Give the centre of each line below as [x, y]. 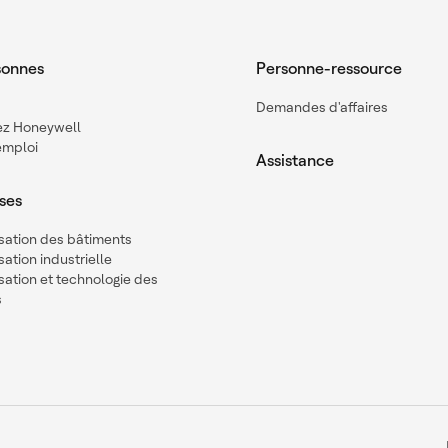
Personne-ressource [329, 68]
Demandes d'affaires [322, 106]
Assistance [295, 160]
